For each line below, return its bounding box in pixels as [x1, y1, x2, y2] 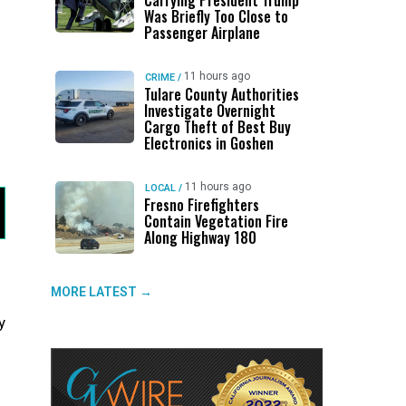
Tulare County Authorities [143, 83, 299, 105]
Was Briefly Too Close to [143, 5, 288, 27]
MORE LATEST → [51, 285, 152, 299]
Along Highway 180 [143, 227, 256, 248]
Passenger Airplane [143, 22, 260, 43]
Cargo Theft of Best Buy [143, 116, 291, 138]
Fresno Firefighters [143, 194, 259, 216]
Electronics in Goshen [143, 132, 274, 154]
